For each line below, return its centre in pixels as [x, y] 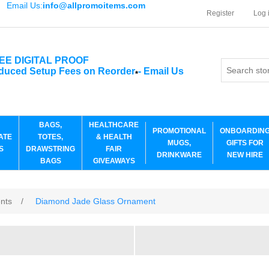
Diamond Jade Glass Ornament [96, 201]
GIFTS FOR [245, 143]
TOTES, [50, 137]
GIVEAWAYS [114, 161]
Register [220, 13]
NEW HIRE [245, 155]
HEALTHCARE [114, 125]
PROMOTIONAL [179, 131]
